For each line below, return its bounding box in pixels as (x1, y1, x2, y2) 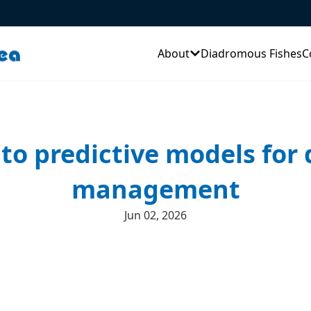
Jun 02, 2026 (124, 208, 187, 223)
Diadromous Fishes (201, 46, 302, 61)
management (71, 172, 240, 206)
